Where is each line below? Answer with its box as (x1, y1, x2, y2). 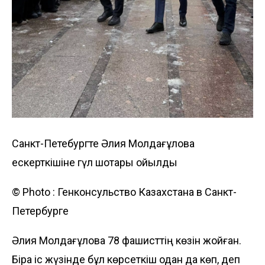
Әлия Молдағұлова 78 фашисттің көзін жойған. (12, 234, 241, 247)
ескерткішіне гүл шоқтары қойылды (12, 156, 177, 169)
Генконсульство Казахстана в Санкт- (57, 185, 237, 198)
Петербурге (12, 204, 69, 217)
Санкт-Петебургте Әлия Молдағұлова (12, 137, 195, 150)
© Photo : (12, 185, 57, 198)
